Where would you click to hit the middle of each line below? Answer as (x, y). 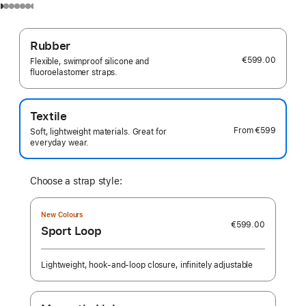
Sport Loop (71, 231)
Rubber (50, 46)
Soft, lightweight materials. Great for (98, 132)
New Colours (62, 214)
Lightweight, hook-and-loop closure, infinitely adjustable (147, 265)
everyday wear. (60, 143)
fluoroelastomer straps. (74, 72)
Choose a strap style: (76, 181)
